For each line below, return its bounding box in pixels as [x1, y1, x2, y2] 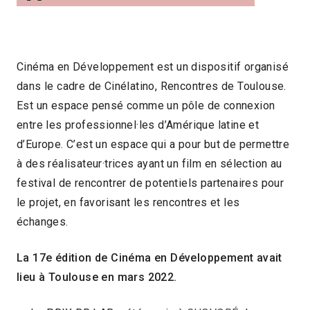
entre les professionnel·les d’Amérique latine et [17, 118, 259, 131]
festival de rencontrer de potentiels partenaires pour [17, 176, 284, 190]
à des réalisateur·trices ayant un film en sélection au [17, 156, 282, 170]
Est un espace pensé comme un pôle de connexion [17, 98, 275, 112]
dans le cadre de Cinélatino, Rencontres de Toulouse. [17, 79, 286, 93]
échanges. [17, 215, 69, 228]
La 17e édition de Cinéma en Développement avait [17, 250, 282, 264]
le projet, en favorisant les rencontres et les [17, 195, 240, 209]
